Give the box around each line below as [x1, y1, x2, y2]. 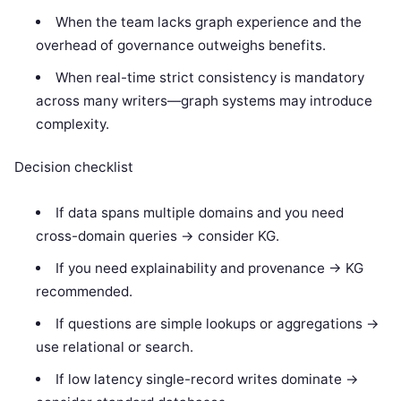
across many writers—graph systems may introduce [36, 91, 373, 109]
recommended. [36, 282, 133, 300]
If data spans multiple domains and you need [55, 203, 344, 221]
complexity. [36, 115, 110, 132]
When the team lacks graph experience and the [55, 13, 362, 30]
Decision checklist [14, 158, 133, 175]
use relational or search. [36, 337, 194, 355]
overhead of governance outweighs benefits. [36, 36, 327, 54]
